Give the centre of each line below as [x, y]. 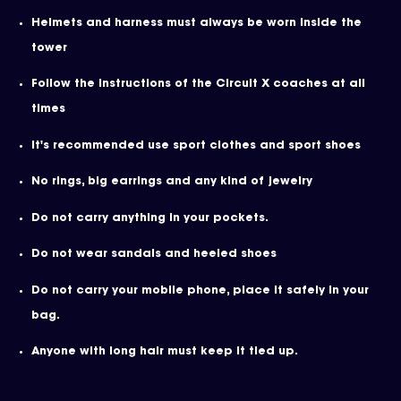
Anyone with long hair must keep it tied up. [166, 352]
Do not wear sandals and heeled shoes [154, 255]
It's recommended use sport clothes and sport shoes [196, 145]
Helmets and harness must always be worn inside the [196, 23]
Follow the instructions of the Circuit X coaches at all [198, 85]
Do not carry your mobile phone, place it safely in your [200, 290]
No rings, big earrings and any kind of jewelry [172, 182]
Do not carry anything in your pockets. [150, 218]
